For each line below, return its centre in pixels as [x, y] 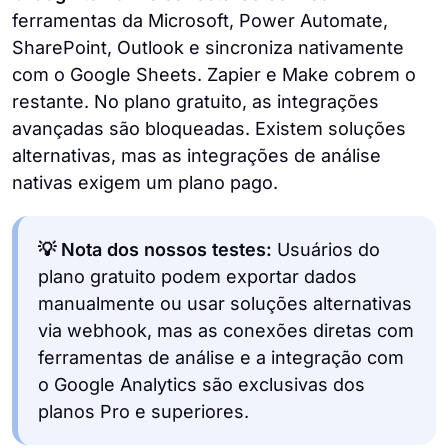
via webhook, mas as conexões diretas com [226, 330]
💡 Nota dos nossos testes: [155, 249]
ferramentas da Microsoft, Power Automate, [200, 20]
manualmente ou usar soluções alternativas [225, 303]
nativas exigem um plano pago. [145, 182]
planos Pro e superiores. [143, 411]
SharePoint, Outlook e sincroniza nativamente [208, 47]
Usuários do [326, 249]
